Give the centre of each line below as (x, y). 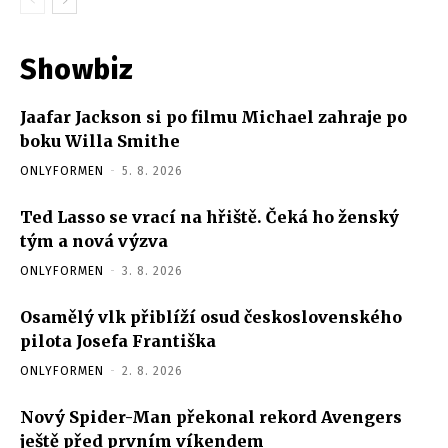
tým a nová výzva (94, 240)
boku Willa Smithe (100, 140)
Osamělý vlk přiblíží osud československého (211, 316)
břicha (183, 25)
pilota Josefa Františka (118, 340)
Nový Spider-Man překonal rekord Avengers (211, 416)
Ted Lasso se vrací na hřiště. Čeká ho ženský (209, 216)
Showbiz (77, 69)
